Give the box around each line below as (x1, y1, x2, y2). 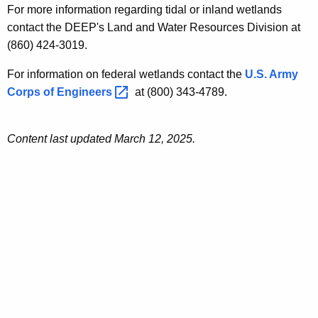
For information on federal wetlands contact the (7, 67, 245, 80)
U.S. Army (245, 67, 298, 80)
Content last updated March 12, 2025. (7, 132, 195, 145)
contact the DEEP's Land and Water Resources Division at (7, 21, 300, 33)
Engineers (57, 85, 115, 98)
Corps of (7, 85, 57, 98)
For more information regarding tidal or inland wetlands (7, 3, 282, 16)
